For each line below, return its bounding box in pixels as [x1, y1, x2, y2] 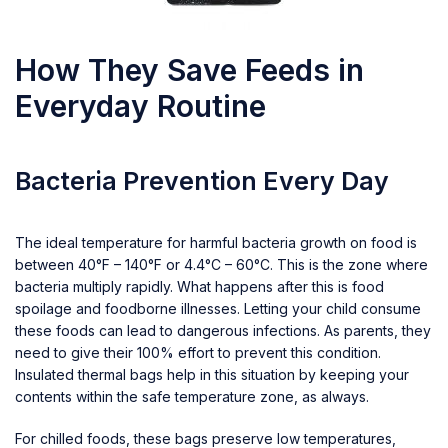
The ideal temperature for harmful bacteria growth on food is [15, 233, 417, 251]
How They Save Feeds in [15, 51, 364, 88]
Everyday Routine [15, 87, 266, 124]
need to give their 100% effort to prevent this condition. [15, 343, 381, 361]
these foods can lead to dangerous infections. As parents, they [15, 321, 431, 339]
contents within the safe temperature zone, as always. [15, 387, 369, 405]
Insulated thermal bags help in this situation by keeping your [15, 365, 409, 383]
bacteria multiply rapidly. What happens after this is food [15, 277, 384, 295]
